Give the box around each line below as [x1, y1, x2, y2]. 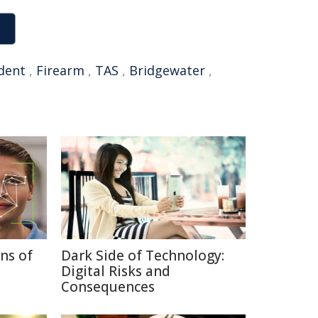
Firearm [36, 62, 84, 79]
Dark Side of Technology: [61, 246, 224, 265]
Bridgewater [129, 62, 205, 79]
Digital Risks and [61, 262, 170, 280]
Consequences [61, 278, 155, 296]
